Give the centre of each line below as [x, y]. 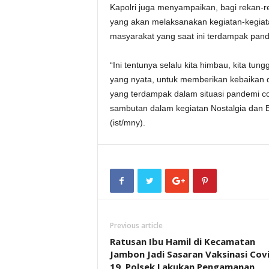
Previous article [136, 225]
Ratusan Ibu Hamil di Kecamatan [182, 241]
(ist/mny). [127, 122]
